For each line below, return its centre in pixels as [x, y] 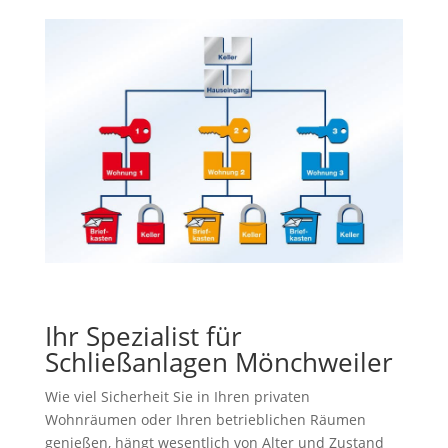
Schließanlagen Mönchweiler [218, 362]
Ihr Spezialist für [143, 336]
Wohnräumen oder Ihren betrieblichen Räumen [205, 420]
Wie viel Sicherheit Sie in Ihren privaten [177, 397]
